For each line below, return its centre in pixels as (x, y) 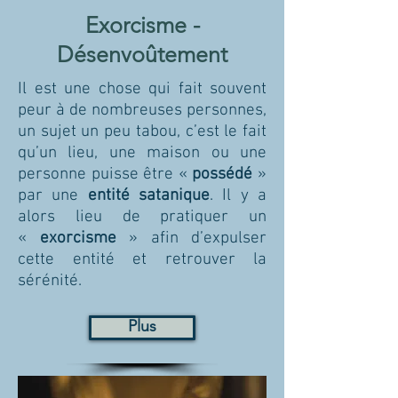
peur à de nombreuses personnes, (142, 111)
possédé (223, 175)
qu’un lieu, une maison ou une (142, 153)
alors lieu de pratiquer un (142, 217)
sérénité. (50, 281)
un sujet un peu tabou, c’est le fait (142, 132)
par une (53, 196)
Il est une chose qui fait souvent (142, 89)
